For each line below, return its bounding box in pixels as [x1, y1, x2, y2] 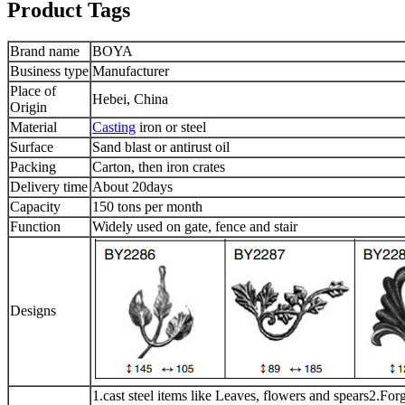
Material [10, 119, 57, 136]
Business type [10, 63, 89, 80]
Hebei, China [92, 91, 168, 108]
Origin [10, 99, 47, 116]
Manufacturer [92, 63, 169, 80]
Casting [92, 119, 136, 136]
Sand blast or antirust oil [92, 139, 230, 155]
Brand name [10, 43, 80, 60]
